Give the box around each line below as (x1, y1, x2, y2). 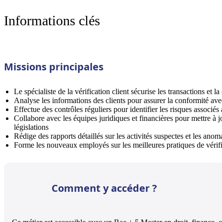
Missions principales (4, 59, 104, 73)
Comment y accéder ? (52, 181, 157, 195)
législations (14, 122, 49, 131)
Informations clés (4, 12, 100, 28)
